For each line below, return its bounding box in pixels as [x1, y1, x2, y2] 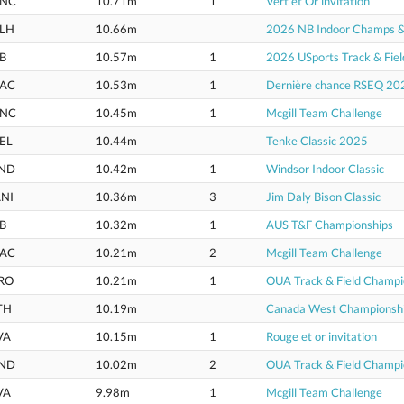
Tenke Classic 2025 [266, 133, 368, 148]
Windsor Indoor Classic [266, 161, 384, 176]
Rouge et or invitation [266, 329, 377, 344]
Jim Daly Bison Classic [266, 189, 381, 204]
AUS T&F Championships [266, 217, 393, 232]
